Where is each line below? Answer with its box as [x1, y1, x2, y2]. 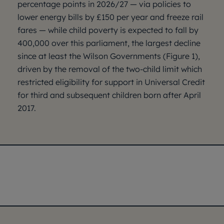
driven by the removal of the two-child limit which [17, 64, 202, 74]
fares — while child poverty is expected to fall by [17, 25, 198, 35]
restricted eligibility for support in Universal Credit [17, 77, 205, 87]
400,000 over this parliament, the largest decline [17, 38, 200, 48]
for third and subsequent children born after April [17, 90, 201, 100]
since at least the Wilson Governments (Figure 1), [17, 51, 200, 61]
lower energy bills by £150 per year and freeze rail [17, 12, 203, 22]
